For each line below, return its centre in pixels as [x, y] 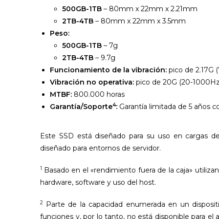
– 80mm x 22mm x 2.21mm [150, 9]
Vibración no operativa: [93, 82]
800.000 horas [99, 95]
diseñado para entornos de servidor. [100, 148]
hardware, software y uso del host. [98, 183]
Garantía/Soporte [81, 107]
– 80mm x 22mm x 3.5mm [140, 21]
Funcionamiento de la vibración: [109, 70]
